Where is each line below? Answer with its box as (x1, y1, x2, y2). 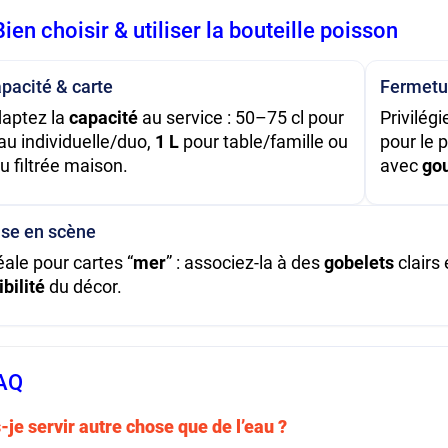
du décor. (45, 275, 123, 297)
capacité (69, 106, 139, 128)
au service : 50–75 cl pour (138, 106, 345, 128)
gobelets (324, 251, 395, 273)
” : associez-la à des (166, 251, 325, 273)
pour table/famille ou (179, 130, 349, 152)
